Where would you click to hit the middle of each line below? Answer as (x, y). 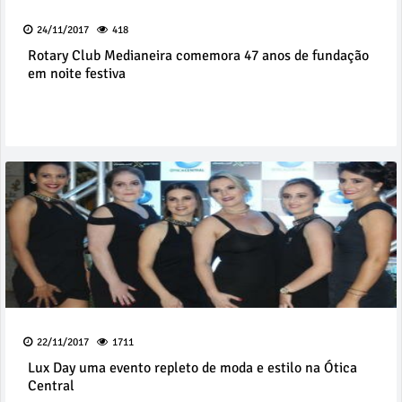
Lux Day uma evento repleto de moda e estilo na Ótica (192, 368)
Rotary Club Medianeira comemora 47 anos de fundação (198, 56)
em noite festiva (77, 74)
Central (51, 386)
